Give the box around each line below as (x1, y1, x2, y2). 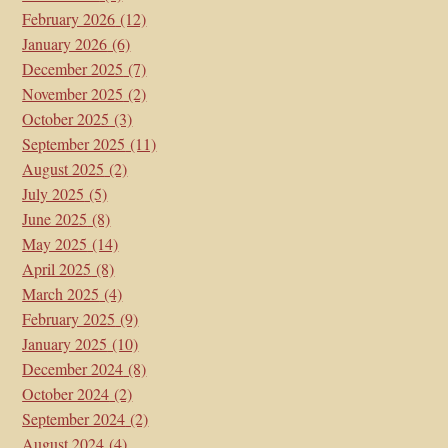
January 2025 (22, 332, 108, 354)
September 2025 (22, 132, 126, 154)
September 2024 (22, 407, 126, 429)
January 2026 (22, 32, 108, 54)
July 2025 (22, 182, 85, 204)
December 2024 (22, 357, 124, 379)
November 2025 (22, 82, 124, 104)
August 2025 (22, 157, 105, 179)
